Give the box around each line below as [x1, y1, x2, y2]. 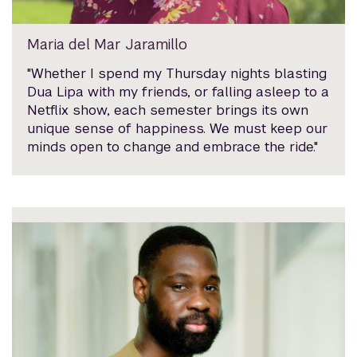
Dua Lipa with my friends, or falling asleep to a [27, 82, 330, 100]
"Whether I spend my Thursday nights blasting [27, 64, 328, 82]
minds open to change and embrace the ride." [27, 137, 319, 155]
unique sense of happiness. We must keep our [27, 119, 328, 137]
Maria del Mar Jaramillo [27, 34, 188, 53]
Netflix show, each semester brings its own [27, 100, 309, 119]
